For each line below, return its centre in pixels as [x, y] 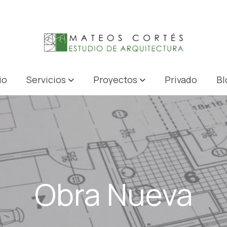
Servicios [46, 79]
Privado [181, 79]
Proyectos [115, 79]
